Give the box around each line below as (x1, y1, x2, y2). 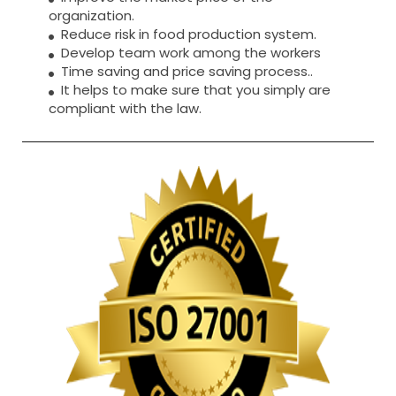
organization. (49, 5, 134, 25)
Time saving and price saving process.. (54, 61, 313, 80)
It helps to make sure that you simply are (54, 80, 331, 99)
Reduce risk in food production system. (54, 24, 316, 43)
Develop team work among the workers (54, 42, 321, 62)
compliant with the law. (49, 98, 202, 118)
